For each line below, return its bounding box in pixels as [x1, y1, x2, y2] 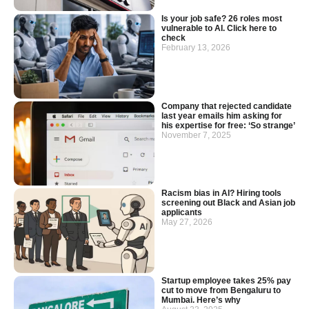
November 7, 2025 [161, 130, 231, 140]
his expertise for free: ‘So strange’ [161, 120, 295, 130]
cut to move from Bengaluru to [161, 285, 281, 295]
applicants [161, 208, 202, 218]
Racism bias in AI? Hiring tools [161, 188, 281, 199]
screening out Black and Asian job [161, 198, 295, 208]
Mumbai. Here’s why [161, 295, 241, 305]
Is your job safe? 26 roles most [161, 14, 282, 24]
